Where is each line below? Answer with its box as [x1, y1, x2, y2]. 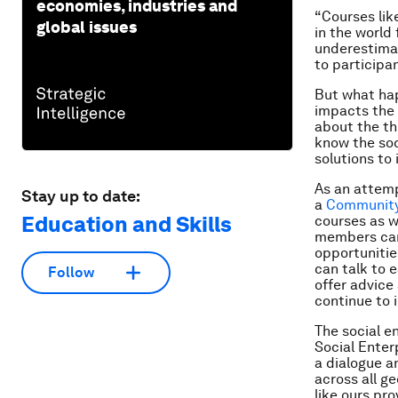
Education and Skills [21, 211, 232, 237]
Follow [48, 264, 94, 282]
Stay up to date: [21, 186, 140, 205]
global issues [36, 17, 137, 36]
